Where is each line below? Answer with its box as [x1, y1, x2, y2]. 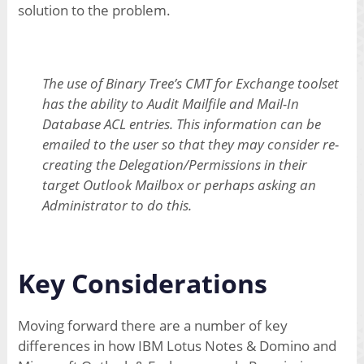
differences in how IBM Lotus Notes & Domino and [17, 336, 336, 356]
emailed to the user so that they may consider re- [41, 135, 339, 154]
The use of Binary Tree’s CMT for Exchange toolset [41, 74, 339, 93]
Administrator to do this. [41, 196, 192, 215]
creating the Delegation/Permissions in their [41, 155, 307, 175]
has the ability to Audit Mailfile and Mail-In [41, 94, 299, 114]
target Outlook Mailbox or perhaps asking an [41, 175, 316, 195]
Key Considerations [17, 266, 267, 301]
